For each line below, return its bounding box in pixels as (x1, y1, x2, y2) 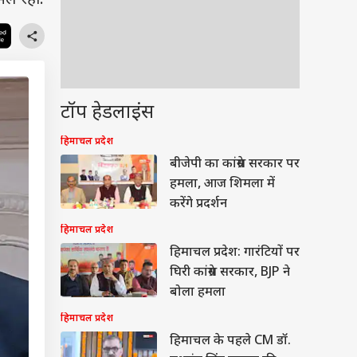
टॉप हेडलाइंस (61, 100, 154, 126)
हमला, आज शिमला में (170, 176, 275, 193)
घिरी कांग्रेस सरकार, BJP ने (170, 265, 290, 281)
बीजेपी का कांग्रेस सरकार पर (170, 156, 300, 173)
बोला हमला (170, 284, 226, 301)
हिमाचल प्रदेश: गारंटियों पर (170, 245, 300, 261)
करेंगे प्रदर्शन (170, 196, 227, 213)
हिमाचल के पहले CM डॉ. (170, 333, 291, 350)
